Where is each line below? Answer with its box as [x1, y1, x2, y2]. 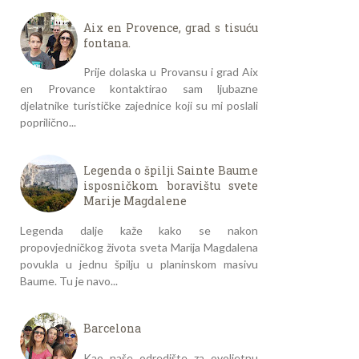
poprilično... [20, 115, 76, 130]
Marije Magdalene [83, 192, 187, 208]
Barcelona [83, 321, 141, 337]
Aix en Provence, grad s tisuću [83, 19, 258, 35]
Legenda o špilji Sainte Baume [83, 162, 258, 178]
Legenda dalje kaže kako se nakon [20, 223, 258, 237]
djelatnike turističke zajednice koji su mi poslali [20, 99, 258, 113]
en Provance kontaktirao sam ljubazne [20, 82, 258, 96]
